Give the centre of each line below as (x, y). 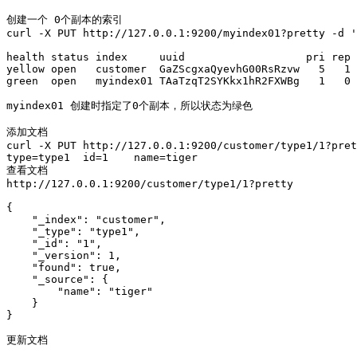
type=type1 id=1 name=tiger (102, 157)
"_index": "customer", (86, 220)
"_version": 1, (64, 255)
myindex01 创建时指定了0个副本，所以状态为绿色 (129, 106)
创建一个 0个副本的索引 (68, 20)
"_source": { (57, 279)
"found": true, (64, 267)
